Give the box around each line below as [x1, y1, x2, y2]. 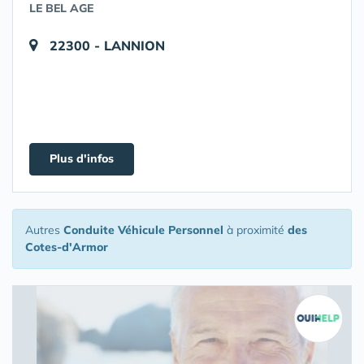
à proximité [223, 223, 288, 237]
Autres [25, 223, 63, 237]
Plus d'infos [50, 151, 114, 166]
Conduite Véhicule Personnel [63, 223, 223, 237]
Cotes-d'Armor [25, 240, 108, 254]
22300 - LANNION [50, 37, 165, 54]
